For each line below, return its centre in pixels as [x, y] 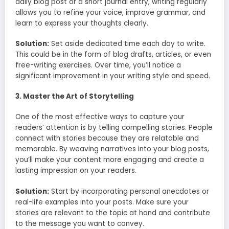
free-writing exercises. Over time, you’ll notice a [98, 65]
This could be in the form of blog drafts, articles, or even [113, 54]
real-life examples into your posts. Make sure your [102, 202]
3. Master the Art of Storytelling [75, 97]
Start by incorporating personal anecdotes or [129, 191]
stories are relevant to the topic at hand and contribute [113, 213]
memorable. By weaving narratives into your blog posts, [112, 149]
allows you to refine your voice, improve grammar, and [110, 12]
